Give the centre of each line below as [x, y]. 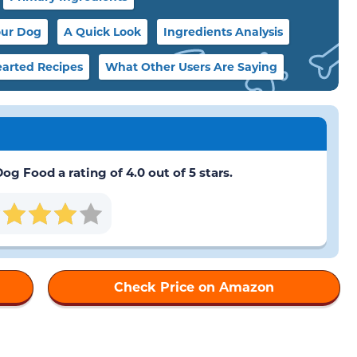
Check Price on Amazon [194, 286]
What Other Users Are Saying [191, 67]
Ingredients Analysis [223, 31]
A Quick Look [102, 31]
